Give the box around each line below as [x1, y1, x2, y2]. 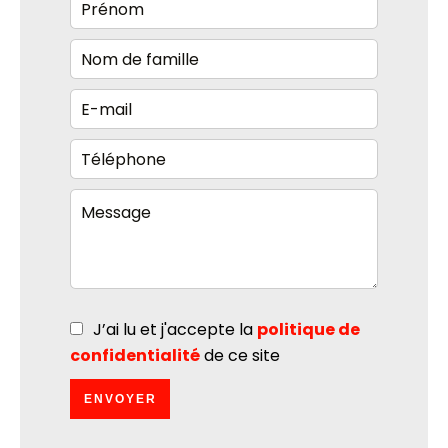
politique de [257, 318, 360, 341]
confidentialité [70, 344, 200, 367]
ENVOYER [83, 392, 157, 406]
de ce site [200, 344, 280, 367]
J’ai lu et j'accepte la [93, 318, 257, 341]
